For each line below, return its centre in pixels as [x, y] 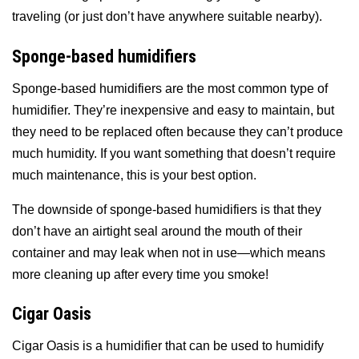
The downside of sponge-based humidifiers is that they [167, 209]
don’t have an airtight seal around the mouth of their [157, 231]
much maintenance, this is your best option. [134, 175]
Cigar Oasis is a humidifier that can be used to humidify [168, 346]
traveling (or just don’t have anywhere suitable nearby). [167, 17]
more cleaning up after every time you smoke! [140, 274]
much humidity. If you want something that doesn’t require [174, 153]
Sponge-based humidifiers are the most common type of [170, 88]
